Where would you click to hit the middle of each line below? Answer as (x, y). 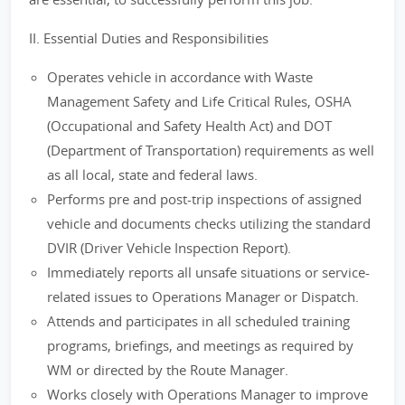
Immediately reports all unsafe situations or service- (208, 272)
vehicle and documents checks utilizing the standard (209, 223)
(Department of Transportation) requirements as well (211, 150)
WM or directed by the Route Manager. (168, 370)
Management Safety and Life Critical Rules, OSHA (199, 101)
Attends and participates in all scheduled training (198, 321)
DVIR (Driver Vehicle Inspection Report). (169, 248)
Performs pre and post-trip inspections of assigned (204, 199)
